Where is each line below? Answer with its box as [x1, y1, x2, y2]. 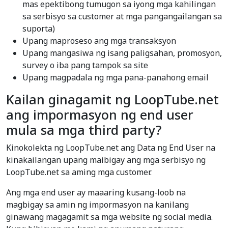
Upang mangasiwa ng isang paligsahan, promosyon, [22, 47, 222, 59]
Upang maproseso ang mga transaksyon [22, 35, 176, 47]
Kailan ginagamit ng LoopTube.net [6, 91, 219, 108]
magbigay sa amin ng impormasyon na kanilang [6, 199, 189, 211]
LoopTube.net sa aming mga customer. [6, 166, 152, 178]
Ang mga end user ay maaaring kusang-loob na [6, 187, 186, 198]
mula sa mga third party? [6, 121, 161, 139]
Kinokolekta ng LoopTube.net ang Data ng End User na [6, 142, 215, 154]
